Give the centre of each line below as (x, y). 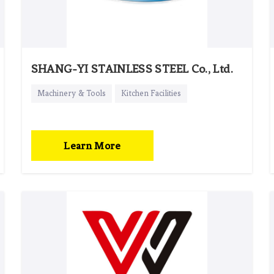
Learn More (92, 145)
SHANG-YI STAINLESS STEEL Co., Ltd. (132, 68)
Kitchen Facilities (151, 93)
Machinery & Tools (72, 93)
